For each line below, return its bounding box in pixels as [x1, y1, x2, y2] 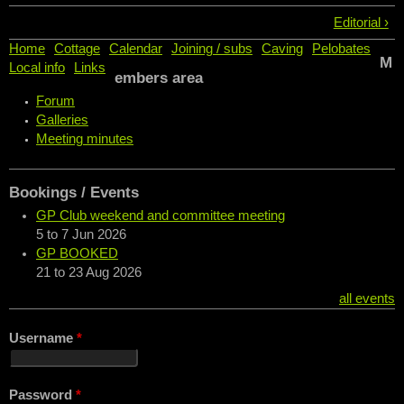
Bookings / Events [9, 184, 139, 202]
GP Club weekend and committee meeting [36, 208, 285, 224]
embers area [115, 69, 203, 87]
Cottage [54, 41, 100, 56]
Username [9, 330, 77, 345]
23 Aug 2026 [69, 265, 142, 280]
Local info [9, 60, 65, 75]
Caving [262, 41, 303, 56]
